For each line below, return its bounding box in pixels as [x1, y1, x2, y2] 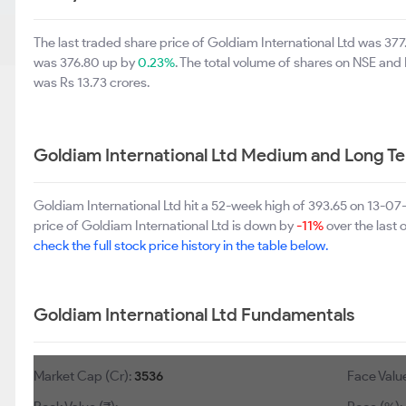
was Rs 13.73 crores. [34, 74, 150, 91]
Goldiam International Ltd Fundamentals [34, 304, 354, 325]
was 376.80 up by [34, 54, 138, 71]
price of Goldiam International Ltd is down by [34, 217, 296, 234]
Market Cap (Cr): [34, 368, 134, 384]
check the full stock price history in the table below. [34, 237, 328, 254]
